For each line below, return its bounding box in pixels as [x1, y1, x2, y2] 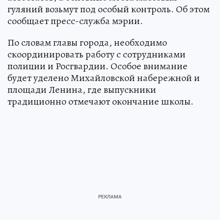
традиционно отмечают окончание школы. [7, 94, 193, 108]
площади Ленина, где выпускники [7, 82, 156, 96]
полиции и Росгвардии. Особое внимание [7, 59, 188, 73]
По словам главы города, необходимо [7, 35, 167, 49]
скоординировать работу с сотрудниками [7, 47, 186, 61]
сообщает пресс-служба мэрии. [7, 14, 143, 27]
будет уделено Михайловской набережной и [7, 71, 200, 84]
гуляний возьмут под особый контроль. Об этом [7, 2, 210, 16]
